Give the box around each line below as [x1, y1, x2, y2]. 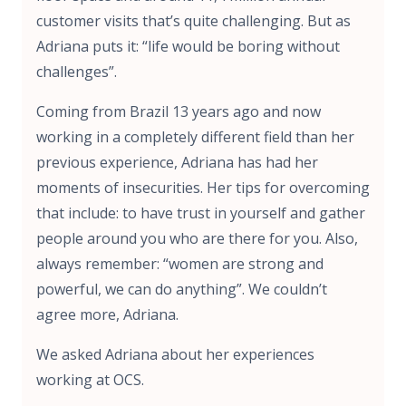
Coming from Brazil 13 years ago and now [36, 101, 321, 121]
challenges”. [36, 61, 117, 82]
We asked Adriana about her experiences [36, 343, 314, 364]
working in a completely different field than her [36, 126, 354, 147]
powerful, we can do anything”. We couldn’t [36, 278, 327, 299]
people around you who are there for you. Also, [36, 227, 358, 248]
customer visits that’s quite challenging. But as [36, 10, 351, 31]
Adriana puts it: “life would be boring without [36, 35, 340, 56]
